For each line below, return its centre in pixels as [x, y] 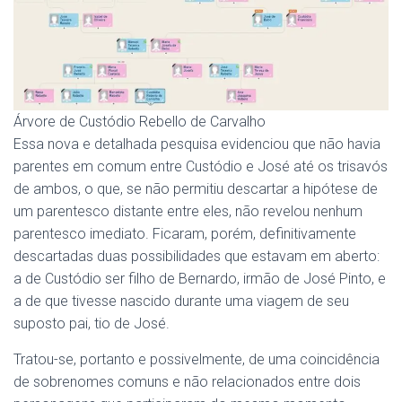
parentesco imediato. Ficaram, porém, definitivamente [185, 234]
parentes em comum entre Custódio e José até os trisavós [201, 166]
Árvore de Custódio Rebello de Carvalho [140, 122]
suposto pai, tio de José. [92, 323]
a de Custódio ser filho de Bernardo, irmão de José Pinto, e [200, 279]
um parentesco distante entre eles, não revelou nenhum [188, 211]
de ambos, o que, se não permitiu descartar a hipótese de [196, 189]
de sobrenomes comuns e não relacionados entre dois [187, 382]
